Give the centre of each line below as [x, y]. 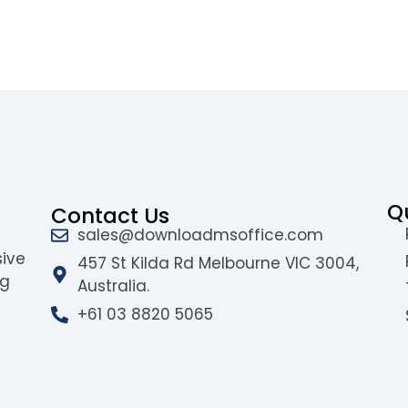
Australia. [113, 286]
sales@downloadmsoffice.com [200, 235]
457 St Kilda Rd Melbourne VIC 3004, [218, 263]
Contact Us [110, 215]
